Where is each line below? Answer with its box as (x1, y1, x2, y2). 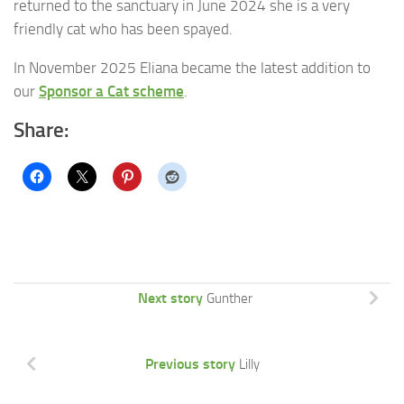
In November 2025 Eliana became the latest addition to (14, 58, 371, 77)
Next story (137, 289, 203, 307)
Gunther (206, 289, 252, 307)
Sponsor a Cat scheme (39, 81, 184, 100)
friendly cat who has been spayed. (14, 20, 233, 39)
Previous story (144, 354, 235, 372)
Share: (14, 117, 69, 142)
